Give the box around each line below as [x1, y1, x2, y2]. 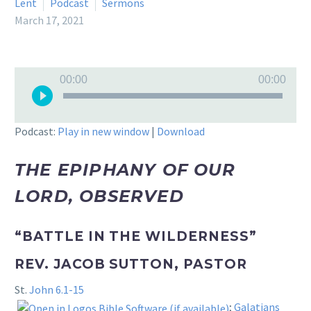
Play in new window [58, 124, 149, 138]
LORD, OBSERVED [15, 186, 184, 206]
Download [157, 124, 205, 138]
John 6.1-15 [29, 283, 84, 296]
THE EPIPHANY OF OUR [15, 160, 235, 180]
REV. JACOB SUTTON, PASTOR [15, 255, 251, 272]
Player [14, 85, 44, 99]
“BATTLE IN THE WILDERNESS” [15, 228, 257, 244]
